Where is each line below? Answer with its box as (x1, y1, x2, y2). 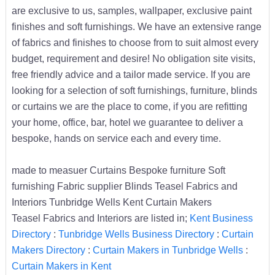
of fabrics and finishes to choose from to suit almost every (11, 36, 258, 48)
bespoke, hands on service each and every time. (11, 132, 221, 144)
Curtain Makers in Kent (11, 260, 111, 271)
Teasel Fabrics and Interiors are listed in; (11, 212, 190, 223)
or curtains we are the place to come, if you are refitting (11, 100, 247, 112)
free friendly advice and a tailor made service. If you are (11, 68, 250, 80)
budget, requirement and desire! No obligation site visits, (11, 52, 255, 64)
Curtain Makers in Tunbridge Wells (92, 244, 243, 255)
